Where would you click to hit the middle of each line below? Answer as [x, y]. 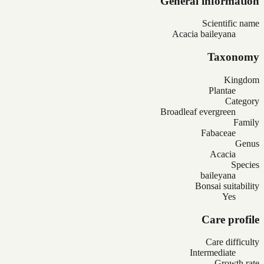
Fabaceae [218, 133]
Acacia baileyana [204, 34]
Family [246, 122]
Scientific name [231, 24]
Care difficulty [232, 242]
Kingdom [242, 80]
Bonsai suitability [227, 186]
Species [245, 164]
